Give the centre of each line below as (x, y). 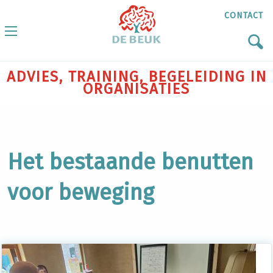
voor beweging (81, 193)
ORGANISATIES (136, 89)
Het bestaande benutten (130, 162)
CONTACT (244, 16)
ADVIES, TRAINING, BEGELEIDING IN (136, 77)
